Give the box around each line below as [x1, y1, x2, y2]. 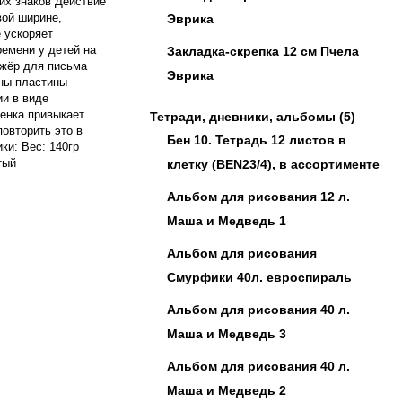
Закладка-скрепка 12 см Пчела [167, 44, 359, 58]
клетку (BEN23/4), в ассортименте [167, 157, 380, 170]
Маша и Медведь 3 [167, 327, 286, 340]
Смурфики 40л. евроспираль [167, 270, 352, 284]
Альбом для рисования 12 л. [167, 189, 350, 204]
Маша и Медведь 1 [167, 214, 286, 227]
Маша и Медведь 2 [167, 383, 286, 397]
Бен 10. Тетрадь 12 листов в [167, 133, 346, 147]
